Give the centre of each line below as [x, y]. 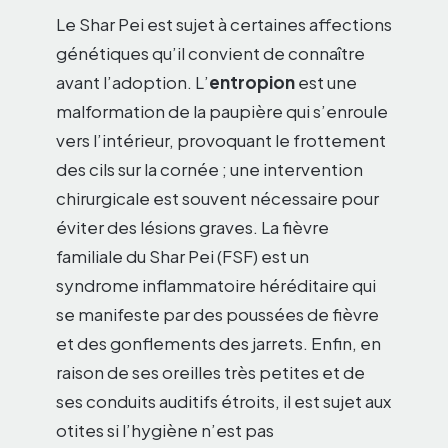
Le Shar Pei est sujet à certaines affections [224, 23]
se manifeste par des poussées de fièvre [217, 313]
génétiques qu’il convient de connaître [210, 52]
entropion [252, 81]
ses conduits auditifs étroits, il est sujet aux [223, 400]
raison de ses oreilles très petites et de [210, 371]
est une [326, 81]
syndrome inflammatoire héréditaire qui [216, 284]
